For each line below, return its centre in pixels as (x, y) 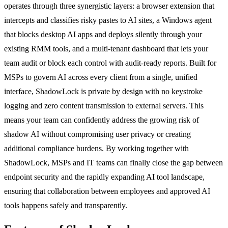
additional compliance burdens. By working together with (96, 148)
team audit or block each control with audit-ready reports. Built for (110, 63)
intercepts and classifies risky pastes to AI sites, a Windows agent (108, 20)
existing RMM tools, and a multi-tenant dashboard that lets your (106, 48)
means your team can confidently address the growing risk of (102, 120)
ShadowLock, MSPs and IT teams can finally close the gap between (113, 162)
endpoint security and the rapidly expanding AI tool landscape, (104, 177)
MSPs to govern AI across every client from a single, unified (101, 77)
